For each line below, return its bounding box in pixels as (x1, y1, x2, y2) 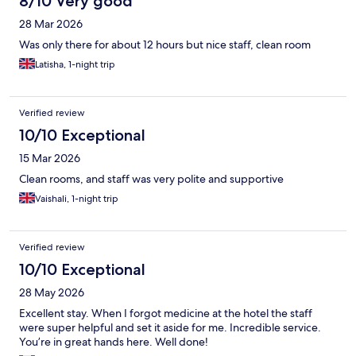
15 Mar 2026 (19, 151, 80, 166)
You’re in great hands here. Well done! (19, 335, 208, 350)
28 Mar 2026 (19, 17, 83, 32)
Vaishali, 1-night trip (35, 192, 118, 206)
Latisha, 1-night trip (35, 58, 115, 72)
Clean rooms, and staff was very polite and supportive (19, 172, 284, 187)
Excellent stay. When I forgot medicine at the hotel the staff (19, 306, 312, 321)
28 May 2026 (19, 285, 84, 300)
